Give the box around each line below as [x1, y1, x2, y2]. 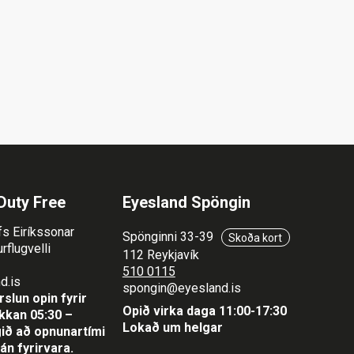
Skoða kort [228, 231, 283, 244]
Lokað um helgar [122, 320, 242, 336]
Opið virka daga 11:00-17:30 [122, 303, 287, 319]
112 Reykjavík [122, 247, 199, 263]
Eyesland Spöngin [122, 193, 250, 213]
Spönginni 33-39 [122, 229, 217, 245]
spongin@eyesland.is [122, 281, 241, 296]
